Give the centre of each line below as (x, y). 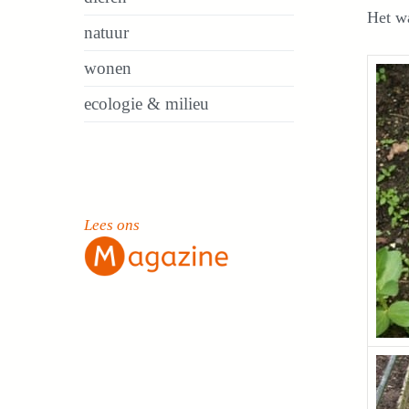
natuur (106, 32)
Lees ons (112, 225)
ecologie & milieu (147, 103)
